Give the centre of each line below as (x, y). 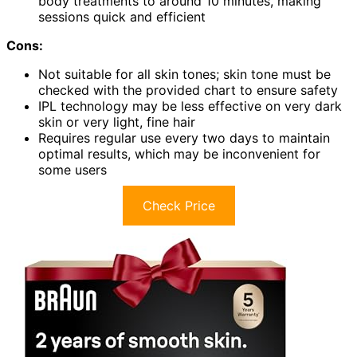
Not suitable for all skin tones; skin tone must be (184, 75)
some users (73, 170)
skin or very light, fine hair (117, 122)
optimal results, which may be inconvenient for (179, 154)
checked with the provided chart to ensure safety (188, 90)
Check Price (178, 206)
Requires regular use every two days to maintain (184, 138)
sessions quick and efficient (122, 17)
